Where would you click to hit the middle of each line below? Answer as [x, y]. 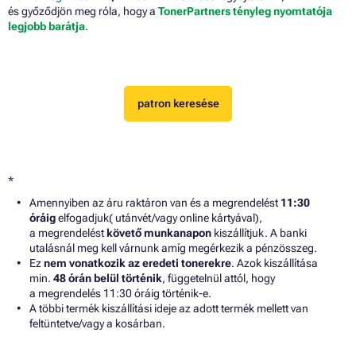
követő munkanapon [159, 232]
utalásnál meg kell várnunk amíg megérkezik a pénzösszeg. [173, 248]
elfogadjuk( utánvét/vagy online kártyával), [160, 217]
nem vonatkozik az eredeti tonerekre [137, 263]
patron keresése [178, 104]
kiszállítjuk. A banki [260, 232]
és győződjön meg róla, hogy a [83, 11]
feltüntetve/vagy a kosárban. [99, 323]
